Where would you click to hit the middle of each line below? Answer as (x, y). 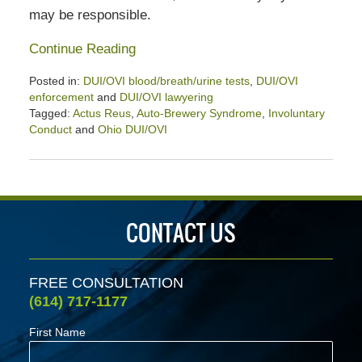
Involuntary (296, 114)
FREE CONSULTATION (106, 283)
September (56, 161)
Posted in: (54, 81)
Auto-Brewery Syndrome (199, 114)
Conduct (50, 130)
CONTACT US (181, 233)
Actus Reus (101, 114)
